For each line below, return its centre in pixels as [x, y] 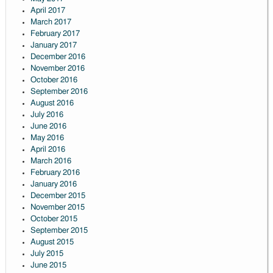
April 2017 [48, 11]
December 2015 [58, 196]
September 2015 [59, 231]
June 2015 [48, 266]
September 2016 [59, 92]
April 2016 [48, 150]
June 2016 [48, 127]
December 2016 [58, 57]
